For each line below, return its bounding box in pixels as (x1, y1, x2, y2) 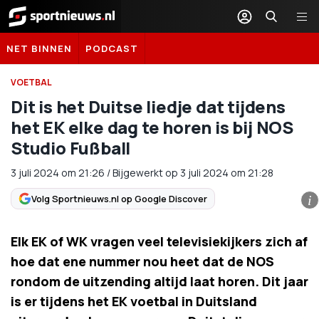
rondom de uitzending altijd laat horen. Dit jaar (11, 273, 308, 290)
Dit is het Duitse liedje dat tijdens (11, 95, 286, 118)
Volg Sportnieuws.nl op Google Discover (31, 192, 207, 205)
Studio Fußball (11, 136, 131, 159)
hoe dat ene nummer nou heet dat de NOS (11, 253, 274, 270)
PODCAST (85, 42, 138, 55)
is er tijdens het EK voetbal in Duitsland (11, 293, 257, 310)
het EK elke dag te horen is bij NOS (11, 115, 293, 139)
